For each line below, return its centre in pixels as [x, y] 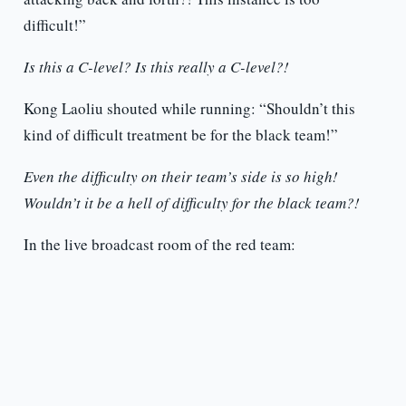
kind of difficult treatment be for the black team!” [180, 135]
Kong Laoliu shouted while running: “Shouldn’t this [189, 109]
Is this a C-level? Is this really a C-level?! [156, 67]
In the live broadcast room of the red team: [159, 245]
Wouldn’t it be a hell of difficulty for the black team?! [191, 203]
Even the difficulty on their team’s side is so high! [180, 177]
